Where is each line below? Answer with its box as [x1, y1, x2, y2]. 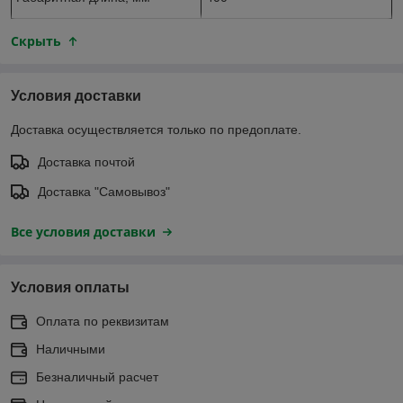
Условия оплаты [11, 279, 130, 295]
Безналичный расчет [36, 369, 158, 384]
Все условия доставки [11, 222, 156, 240]
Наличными [36, 341, 105, 356]
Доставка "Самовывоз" [38, 184, 170, 199]
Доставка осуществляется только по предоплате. [11, 121, 301, 137]
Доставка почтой [38, 154, 135, 169]
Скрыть [11, 31, 61, 49]
